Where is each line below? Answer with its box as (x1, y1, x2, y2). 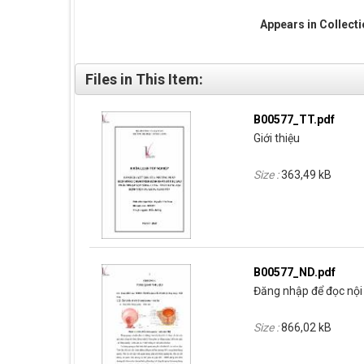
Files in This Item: (85, 71, 203, 88)
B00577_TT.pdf (253, 113, 336, 126)
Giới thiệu (253, 132, 301, 145)
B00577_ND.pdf (253, 266, 336, 279)
